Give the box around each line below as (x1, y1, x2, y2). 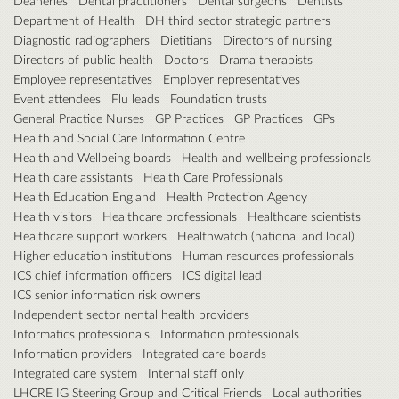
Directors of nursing (223, 32, 332, 48)
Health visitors (13, 208, 92, 224)
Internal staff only (148, 365, 244, 381)
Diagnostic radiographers (13, 32, 150, 48)
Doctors (164, 52, 208, 68)
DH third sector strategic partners (145, 12, 330, 28)
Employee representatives (13, 71, 152, 87)
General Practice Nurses (13, 110, 144, 126)
